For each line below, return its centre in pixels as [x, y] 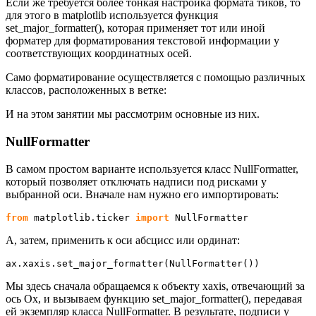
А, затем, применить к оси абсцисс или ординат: [123, 240]
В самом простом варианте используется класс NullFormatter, [152, 169]
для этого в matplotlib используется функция [112, 16]
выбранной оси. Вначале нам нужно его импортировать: [142, 194]
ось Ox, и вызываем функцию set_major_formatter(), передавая [154, 298]
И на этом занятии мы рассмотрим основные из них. [133, 114]
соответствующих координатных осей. [99, 54]
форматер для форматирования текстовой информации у [142, 41]
